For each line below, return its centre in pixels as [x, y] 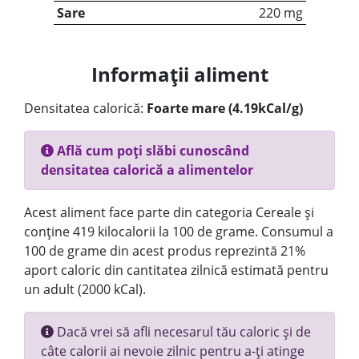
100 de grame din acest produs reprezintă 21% [165, 251]
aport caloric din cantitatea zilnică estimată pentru [176, 270]
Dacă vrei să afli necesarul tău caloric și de [182, 332]
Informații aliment [179, 74]
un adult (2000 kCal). [85, 289]
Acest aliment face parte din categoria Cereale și [169, 212]
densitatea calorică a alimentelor [147, 170]
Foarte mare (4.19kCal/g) [225, 108]
